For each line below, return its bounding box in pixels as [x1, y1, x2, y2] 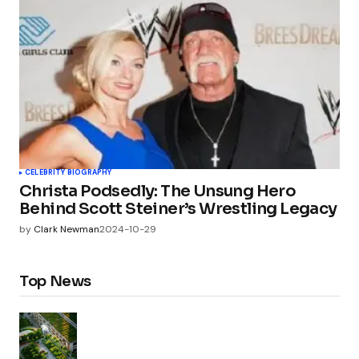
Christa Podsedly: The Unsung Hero [19, 181, 296, 202]
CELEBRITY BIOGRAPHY [25, 167, 112, 178]
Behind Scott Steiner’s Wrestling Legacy [19, 199, 337, 220]
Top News [19, 272, 92, 290]
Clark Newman [34, 223, 99, 236]
